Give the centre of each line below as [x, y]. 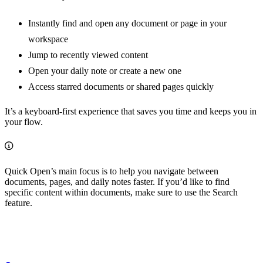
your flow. [24, 122]
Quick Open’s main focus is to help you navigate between [112, 171]
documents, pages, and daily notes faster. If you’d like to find [117, 181]
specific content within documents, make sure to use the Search [121, 192]
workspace [48, 39]
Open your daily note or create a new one [105, 70]
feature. [18, 203]
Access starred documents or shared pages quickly [121, 86]
